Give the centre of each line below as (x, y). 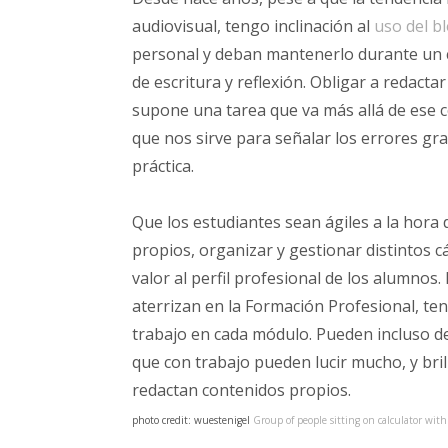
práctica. (165, 165)
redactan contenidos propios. (243, 389)
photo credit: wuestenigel (192, 419)
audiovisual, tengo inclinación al (253, 25)
